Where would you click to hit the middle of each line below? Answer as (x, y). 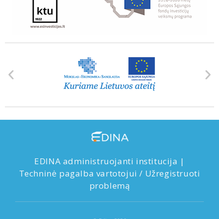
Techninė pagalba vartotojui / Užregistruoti (109, 174)
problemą (109, 186)
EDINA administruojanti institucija (107, 161)
